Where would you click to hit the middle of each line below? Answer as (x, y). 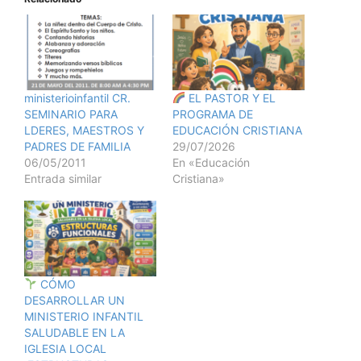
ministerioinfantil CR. (77, 98)
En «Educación (211, 163)
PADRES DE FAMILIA (77, 147)
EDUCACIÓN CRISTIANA (237, 131)
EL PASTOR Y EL (230, 98)
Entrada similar (63, 179)
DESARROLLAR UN (75, 300)
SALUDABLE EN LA (75, 332)
